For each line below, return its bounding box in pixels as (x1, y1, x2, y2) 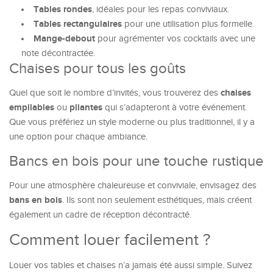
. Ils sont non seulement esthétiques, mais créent (62, 195, 252, 205)
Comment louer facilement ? (9, 230, 210, 250)
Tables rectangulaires (34, 18, 122, 30)
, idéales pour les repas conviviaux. (92, 4, 229, 15)
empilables (9, 102, 54, 113)
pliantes (69, 102, 102, 113)
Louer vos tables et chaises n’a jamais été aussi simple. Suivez (9, 260, 252, 271)
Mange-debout (34, 33, 95, 44)
